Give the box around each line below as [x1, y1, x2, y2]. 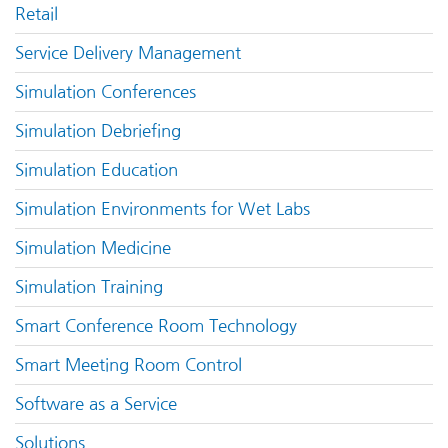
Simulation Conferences [15, 84, 196, 101]
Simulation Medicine [15, 240, 171, 257]
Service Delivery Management [15, 45, 241, 62]
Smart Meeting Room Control [15, 357, 242, 374]
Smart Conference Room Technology [15, 318, 297, 335]
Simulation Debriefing [15, 123, 181, 140]
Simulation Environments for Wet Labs [15, 201, 310, 218]
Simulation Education [15, 162, 178, 179]
